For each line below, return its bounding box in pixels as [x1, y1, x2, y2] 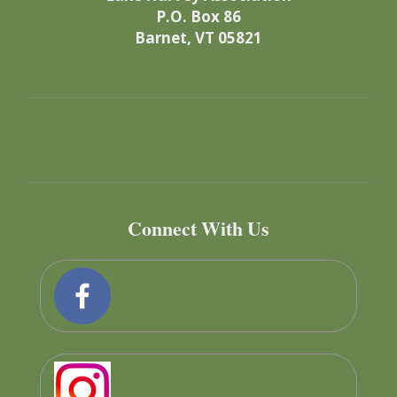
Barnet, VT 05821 [135, 27, 262, 48]
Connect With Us [128, 214, 269, 242]
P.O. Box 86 [156, 6, 241, 27]
